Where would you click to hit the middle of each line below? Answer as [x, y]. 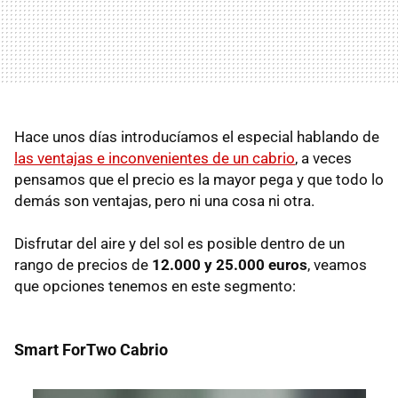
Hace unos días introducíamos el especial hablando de [197, 136]
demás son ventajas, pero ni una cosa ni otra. [164, 200]
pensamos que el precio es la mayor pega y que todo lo [199, 179]
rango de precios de [83, 264]
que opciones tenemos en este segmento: [155, 286]
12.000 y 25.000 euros [230, 264]
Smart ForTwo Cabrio [91, 349]
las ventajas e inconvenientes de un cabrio [155, 158]
